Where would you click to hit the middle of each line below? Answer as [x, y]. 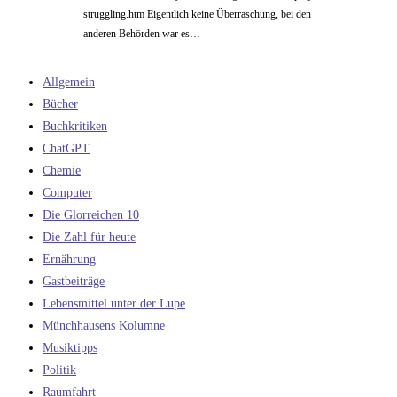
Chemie [62, 171]
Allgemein [69, 82]
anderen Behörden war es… [141, 34]
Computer [67, 193]
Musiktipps [70, 348]
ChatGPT [66, 149]
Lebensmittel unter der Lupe [114, 304]
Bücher [60, 105]
